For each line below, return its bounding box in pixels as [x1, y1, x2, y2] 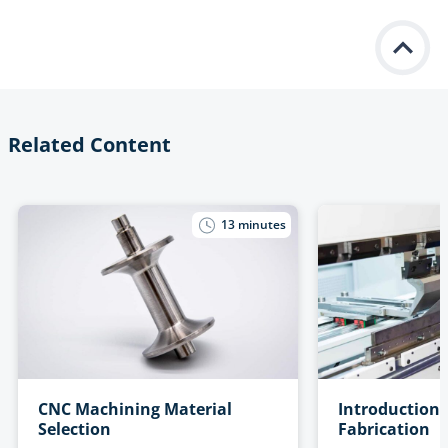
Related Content [8, 130, 171, 158]
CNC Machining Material [38, 397, 232, 420]
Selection [38, 417, 111, 440]
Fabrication [338, 417, 430, 440]
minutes [238, 216, 286, 234]
